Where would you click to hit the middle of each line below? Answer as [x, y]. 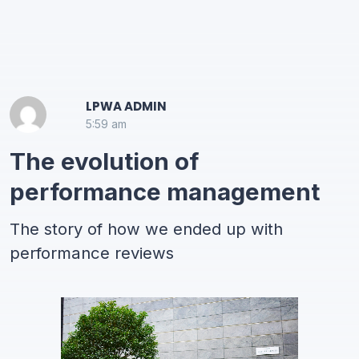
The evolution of [104, 161]
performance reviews [92, 253]
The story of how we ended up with [146, 229]
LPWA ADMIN [127, 106]
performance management [165, 192]
